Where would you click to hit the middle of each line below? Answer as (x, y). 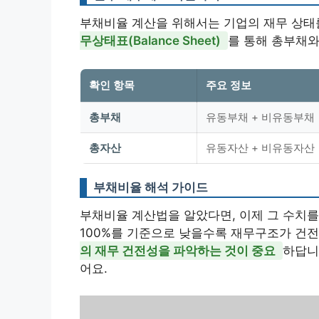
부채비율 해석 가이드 (151, 187)
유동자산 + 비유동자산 (260, 147)
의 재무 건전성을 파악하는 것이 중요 (178, 250)
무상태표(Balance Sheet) (150, 41)
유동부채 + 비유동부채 (260, 117)
